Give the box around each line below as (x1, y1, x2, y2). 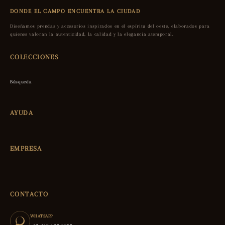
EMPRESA (10, 144, 42, 152)
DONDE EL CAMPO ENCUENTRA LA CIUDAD (10, 7, 141, 15)
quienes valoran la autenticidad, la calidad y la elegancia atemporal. (10, 31, 174, 37)
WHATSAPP (30, 213, 53, 218)
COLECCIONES (10, 53, 59, 61)
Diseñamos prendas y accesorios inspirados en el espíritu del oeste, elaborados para (10, 23, 210, 29)
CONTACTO (10, 190, 48, 198)
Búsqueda (10, 78, 32, 84)
